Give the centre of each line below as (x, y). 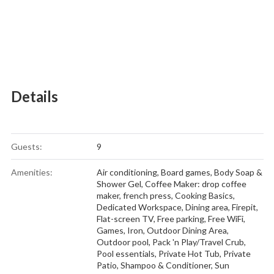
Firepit (244, 207)
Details (34, 96)
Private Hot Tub (189, 253)
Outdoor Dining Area (187, 230)
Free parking (180, 218)
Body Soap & (238, 172)
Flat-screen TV (125, 218)
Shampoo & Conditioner (165, 265)
